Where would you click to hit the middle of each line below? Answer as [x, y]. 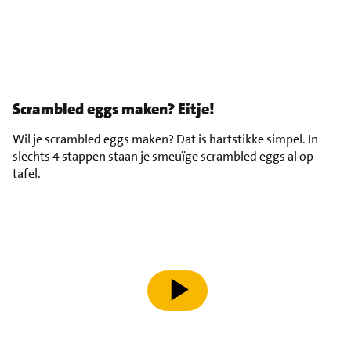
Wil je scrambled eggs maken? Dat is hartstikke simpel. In [165, 139]
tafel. [27, 173]
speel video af [183, 298]
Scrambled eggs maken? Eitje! [113, 109]
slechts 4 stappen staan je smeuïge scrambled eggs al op [163, 156]
